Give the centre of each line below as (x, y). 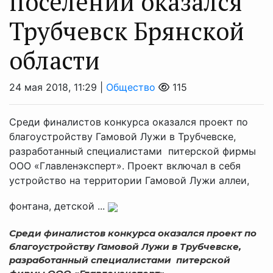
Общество (131, 87)
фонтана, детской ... (58, 206)
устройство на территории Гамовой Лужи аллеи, (129, 180)
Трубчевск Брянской (127, 31)
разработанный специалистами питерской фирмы (133, 151)
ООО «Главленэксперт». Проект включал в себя (126, 166)
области (55, 60)
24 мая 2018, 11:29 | (58, 87)
